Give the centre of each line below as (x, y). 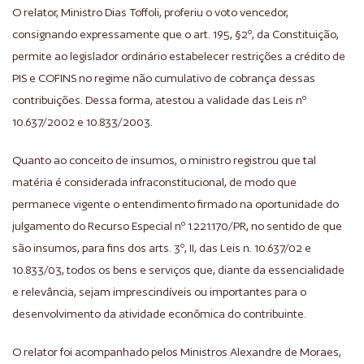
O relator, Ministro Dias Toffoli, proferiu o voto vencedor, (150, 12)
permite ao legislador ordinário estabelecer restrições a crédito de (179, 56)
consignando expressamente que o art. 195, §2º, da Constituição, (175, 34)
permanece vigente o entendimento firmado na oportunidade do (175, 204)
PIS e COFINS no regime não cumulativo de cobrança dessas (164, 78)
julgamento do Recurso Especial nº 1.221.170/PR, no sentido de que (177, 226)
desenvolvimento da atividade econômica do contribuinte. (159, 314)
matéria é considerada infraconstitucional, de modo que (154, 182)
